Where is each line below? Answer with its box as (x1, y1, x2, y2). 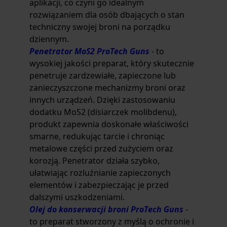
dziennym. (29, 33, 69, 45)
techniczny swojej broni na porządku (29, 21, 170, 32)
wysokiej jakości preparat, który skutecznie (29, 58, 194, 69)
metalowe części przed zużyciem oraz (29, 143, 173, 154)
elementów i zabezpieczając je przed (29, 179, 169, 191)
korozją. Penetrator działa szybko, (29, 155, 160, 166)
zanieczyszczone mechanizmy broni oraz (29, 82, 185, 93)
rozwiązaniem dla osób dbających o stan (29, 9, 184, 20)
